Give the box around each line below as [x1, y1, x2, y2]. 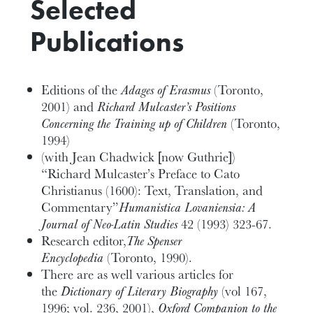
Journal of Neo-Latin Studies [41, 214, 178, 233]
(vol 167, [218, 282, 268, 300]
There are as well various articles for [41, 265, 234, 284]
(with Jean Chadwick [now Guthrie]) [41, 147, 236, 166]
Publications [30, 24, 184, 60]
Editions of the [41, 80, 118, 99]
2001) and [41, 97, 98, 116]
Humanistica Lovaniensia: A [119, 198, 256, 217]
